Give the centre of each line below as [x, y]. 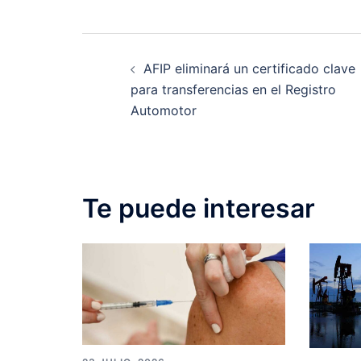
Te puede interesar [199, 209]
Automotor [164, 111]
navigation [159, 87]
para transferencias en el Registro [233, 90]
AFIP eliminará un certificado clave [249, 69]
